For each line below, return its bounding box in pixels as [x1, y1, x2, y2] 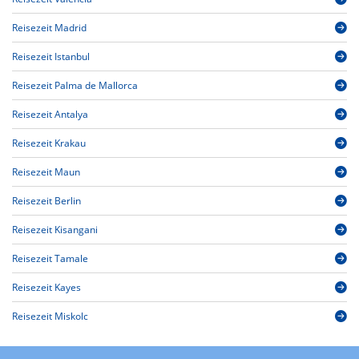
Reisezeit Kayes [12, 280, 81, 295]
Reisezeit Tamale [12, 252, 88, 266]
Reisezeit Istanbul [12, 50, 90, 64]
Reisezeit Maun [12, 165, 80, 179]
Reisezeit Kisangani [12, 223, 98, 237]
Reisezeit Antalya [12, 107, 88, 122]
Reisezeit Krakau [12, 136, 86, 151]
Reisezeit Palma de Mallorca [12, 79, 138, 93]
